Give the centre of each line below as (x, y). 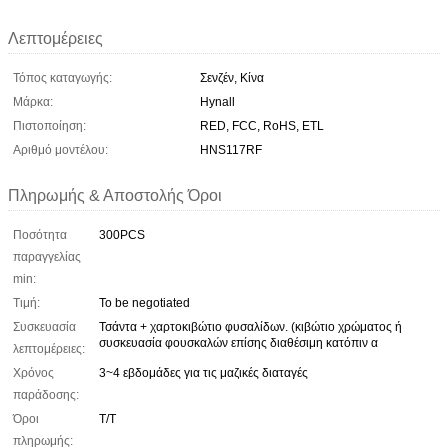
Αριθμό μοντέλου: (60, 149)
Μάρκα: (33, 101)
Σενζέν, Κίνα (232, 77)
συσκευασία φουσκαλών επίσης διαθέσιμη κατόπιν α (238, 342)
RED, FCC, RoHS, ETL (262, 125)
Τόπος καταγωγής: (62, 77)
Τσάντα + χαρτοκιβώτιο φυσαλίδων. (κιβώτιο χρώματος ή (250, 326)
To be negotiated (144, 302)
